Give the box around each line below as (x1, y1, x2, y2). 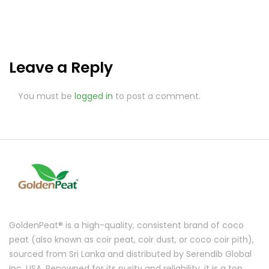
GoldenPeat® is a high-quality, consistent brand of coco (9, 219, 244, 232)
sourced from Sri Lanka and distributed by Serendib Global (9, 248, 252, 261)
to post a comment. (113, 90, 201, 102)
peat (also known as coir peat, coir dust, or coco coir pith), (9, 234, 254, 246)
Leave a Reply (9, 57, 113, 78)
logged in (74, 90, 113, 102)
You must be (18, 90, 74, 102)
